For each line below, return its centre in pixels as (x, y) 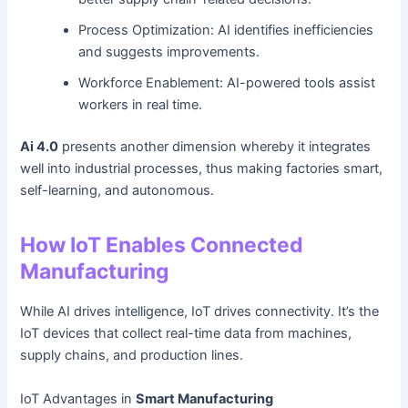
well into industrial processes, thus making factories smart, (202, 169)
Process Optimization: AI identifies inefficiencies (226, 31)
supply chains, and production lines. (132, 356)
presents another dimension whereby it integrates (215, 147)
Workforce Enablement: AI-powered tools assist (227, 83)
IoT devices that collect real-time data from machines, (186, 334)
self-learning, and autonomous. (117, 191)
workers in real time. (141, 105)
